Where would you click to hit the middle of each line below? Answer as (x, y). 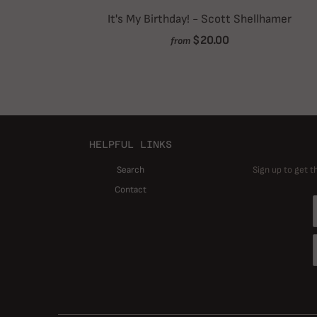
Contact (131, 189)
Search (131, 169)
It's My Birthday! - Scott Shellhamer (200, 19)
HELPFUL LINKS (131, 144)
